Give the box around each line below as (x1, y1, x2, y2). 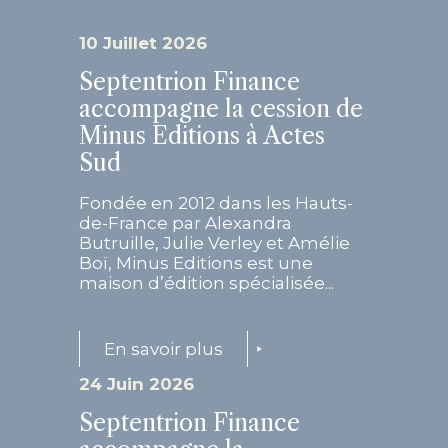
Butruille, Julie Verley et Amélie (79, 233, 350, 254)
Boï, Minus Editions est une (79, 253, 313, 274)
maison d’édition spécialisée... (79, 273, 334, 294)
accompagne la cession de (79, 95, 363, 124)
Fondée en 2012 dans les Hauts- (79, 193, 353, 214)
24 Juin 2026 (79, 374, 194, 395)
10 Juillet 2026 (79, 33, 207, 54)
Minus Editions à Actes (79, 122, 325, 151)
